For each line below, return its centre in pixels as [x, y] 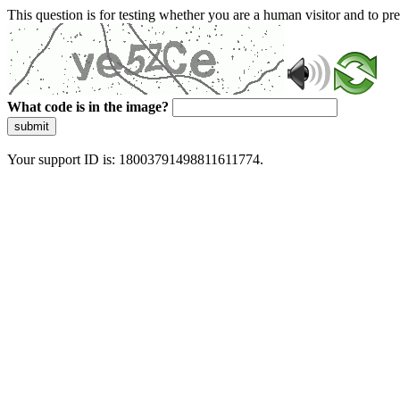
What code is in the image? [88, 107]
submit [32, 126]
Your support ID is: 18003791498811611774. [135, 159]
